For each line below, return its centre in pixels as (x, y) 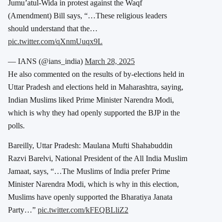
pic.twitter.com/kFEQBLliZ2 (83, 210)
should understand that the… (53, 28)
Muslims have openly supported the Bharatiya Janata (90, 197)
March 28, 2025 (110, 61)
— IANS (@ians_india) (46, 61)
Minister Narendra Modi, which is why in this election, (93, 184)
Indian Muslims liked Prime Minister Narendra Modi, (91, 100)
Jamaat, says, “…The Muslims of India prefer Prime (89, 171)
